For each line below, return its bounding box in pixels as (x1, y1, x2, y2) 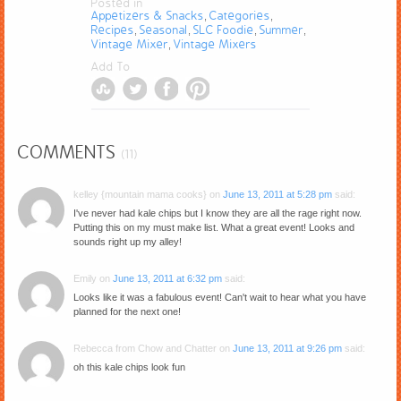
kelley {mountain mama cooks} (73, 188, 207, 200)
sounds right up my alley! (73, 235, 182, 247)
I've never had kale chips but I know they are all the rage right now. (73, 207, 362, 218)
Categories (209, 8, 270, 22)
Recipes (90, 22, 134, 37)
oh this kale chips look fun (73, 361, 185, 372)
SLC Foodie (192, 22, 254, 37)
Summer (259, 22, 303, 37)
